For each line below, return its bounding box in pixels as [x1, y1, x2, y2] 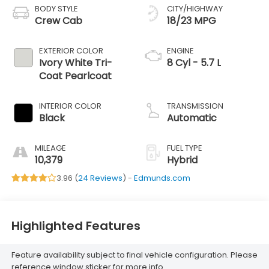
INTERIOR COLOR [38, 100, 101, 112]
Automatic [167, 110, 217, 125]
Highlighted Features [11, 217, 141, 235]
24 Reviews [77, 172, 122, 184]
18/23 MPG [167, 13, 216, 28]
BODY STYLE [34, 2, 78, 14]
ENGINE [167, 44, 194, 56]
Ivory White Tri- [38, 55, 112, 70]
